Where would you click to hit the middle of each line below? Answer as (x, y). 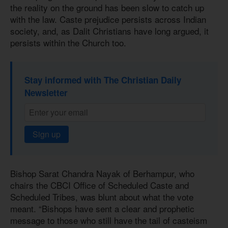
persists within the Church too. (68, 43)
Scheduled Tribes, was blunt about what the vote (102, 196)
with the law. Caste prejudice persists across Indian (108, 19)
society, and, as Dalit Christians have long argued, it (109, 31)
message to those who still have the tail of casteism (109, 220)
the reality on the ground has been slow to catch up (107, 8)
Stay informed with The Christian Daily (103, 80)
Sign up (47, 134)
